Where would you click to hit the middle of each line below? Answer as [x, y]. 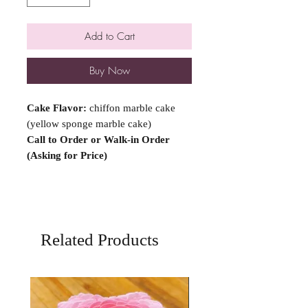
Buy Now [109, 71]
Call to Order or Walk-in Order [100, 140]
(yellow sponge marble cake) [89, 124]
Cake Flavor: [58, 108]
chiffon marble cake [132, 108]
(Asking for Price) [68, 155]
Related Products [100, 240]
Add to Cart [109, 36]
